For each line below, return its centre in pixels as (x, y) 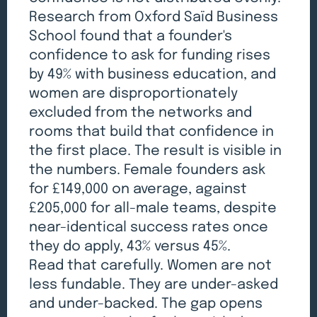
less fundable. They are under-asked (154, 284)
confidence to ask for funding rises (150, 55)
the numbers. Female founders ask (148, 170)
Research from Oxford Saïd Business (154, 17)
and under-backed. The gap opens (146, 304)
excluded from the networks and (141, 113)
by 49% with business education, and (153, 74)
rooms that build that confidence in (152, 132)
